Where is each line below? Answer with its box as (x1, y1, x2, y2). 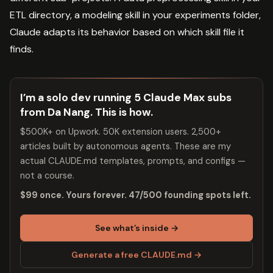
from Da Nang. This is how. (20, 105, 153, 119)
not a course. (20, 169, 74, 182)
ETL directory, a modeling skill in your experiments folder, (10, 8, 261, 21)
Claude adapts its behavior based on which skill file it (10, 25, 244, 38)
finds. (10, 42, 34, 55)
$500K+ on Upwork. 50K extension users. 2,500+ (20, 125, 221, 138)
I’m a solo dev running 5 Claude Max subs (20, 90, 232, 104)
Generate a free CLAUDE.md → (71, 249, 202, 260)
